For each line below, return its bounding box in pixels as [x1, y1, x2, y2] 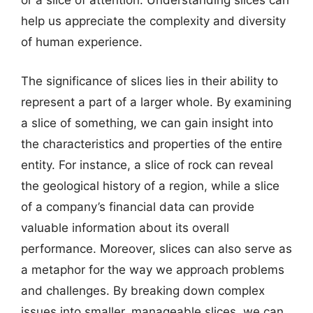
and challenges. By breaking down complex [21, 283, 265, 298]
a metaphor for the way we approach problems [21, 262, 284, 277]
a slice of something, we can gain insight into [21, 115, 273, 130]
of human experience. [21, 35, 143, 49]
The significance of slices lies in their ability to [21, 73, 278, 88]
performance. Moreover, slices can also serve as [21, 241, 292, 256]
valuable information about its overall [21, 220, 229, 235]
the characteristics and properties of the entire [21, 136, 282, 151]
